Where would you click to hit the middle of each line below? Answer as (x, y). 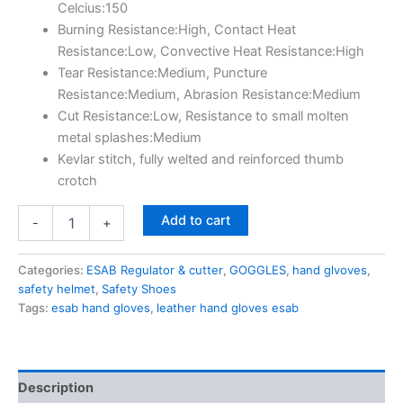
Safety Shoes (139, 289)
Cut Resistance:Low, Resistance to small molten (203, 116)
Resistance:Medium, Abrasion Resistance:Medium (209, 95)
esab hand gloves (101, 308)
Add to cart (195, 220)
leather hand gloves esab (228, 308)
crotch (77, 181)
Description (56, 387)
